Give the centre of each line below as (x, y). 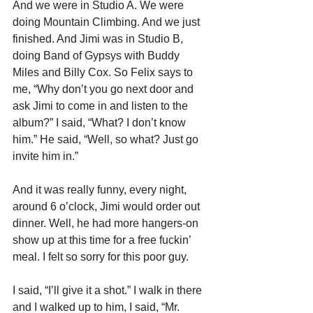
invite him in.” (45, 156)
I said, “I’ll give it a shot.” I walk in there (109, 290)
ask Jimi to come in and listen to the (102, 105)
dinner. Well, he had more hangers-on (107, 223)
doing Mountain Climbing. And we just (108, 22)
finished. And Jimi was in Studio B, (99, 38)
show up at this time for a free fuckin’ (103, 240)
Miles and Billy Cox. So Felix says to (104, 72)
